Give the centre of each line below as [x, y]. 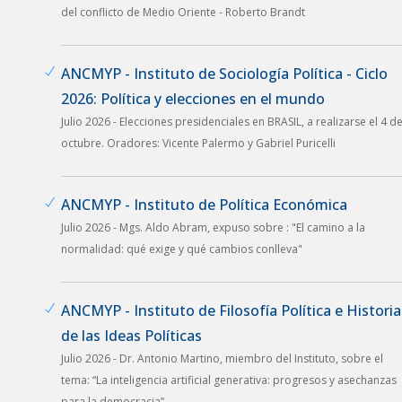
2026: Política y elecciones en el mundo [193, 98]
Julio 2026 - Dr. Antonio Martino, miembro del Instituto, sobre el [222, 358]
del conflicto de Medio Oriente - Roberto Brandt [183, 12]
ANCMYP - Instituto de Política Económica [204, 204]
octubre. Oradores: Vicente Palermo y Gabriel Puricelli [198, 143]
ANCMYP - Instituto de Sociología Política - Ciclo [224, 73]
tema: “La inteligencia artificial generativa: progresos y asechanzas [229, 380]
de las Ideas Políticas [131, 335]
